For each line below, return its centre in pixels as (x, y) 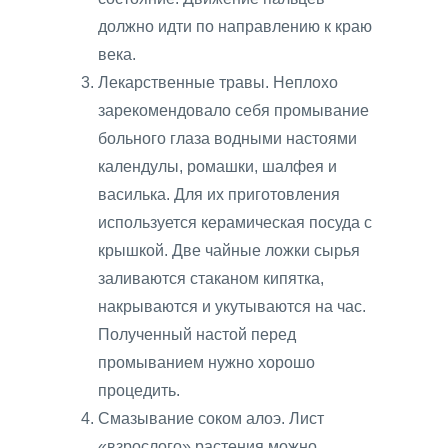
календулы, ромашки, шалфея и (217, 166)
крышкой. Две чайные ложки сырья (229, 250)
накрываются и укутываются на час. (232, 306)
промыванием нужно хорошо (206, 362)
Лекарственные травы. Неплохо (218, 82)
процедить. (139, 390)
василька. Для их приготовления (219, 194)
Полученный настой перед (197, 334)
